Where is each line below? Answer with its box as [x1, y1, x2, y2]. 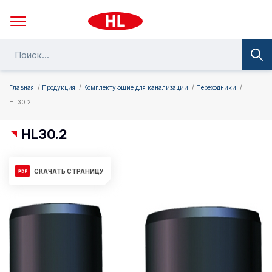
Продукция [42, 84, 75, 91]
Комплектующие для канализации [83, 84, 188, 91]
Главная [9, 84, 34, 91]
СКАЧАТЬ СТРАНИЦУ [34, 167, 104, 175]
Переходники [196, 84, 236, 91]
